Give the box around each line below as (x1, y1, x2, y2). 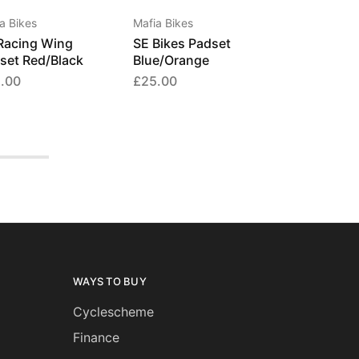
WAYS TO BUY (73, 275, 147, 288)
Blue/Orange (133, 52, 209, 68)
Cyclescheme (73, 304, 154, 320)
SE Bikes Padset (133, 35, 231, 51)
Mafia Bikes (133, 16, 193, 30)
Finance (73, 329, 119, 345)
